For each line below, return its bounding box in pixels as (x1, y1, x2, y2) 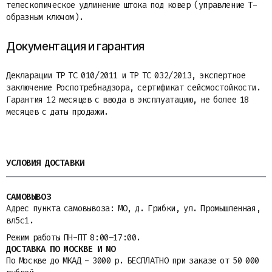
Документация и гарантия (6, 39, 144, 53)
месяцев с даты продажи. (6, 106, 109, 118)
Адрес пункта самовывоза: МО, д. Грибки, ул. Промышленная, (6, 203, 261, 214)
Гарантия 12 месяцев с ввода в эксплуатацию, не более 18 (6, 94, 250, 106)
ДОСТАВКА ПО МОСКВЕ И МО (6, 243, 116, 255)
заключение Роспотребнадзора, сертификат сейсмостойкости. (6, 82, 261, 93)
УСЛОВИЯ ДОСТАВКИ (6, 157, 85, 169)
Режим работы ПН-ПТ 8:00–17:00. (6, 232, 141, 243)
